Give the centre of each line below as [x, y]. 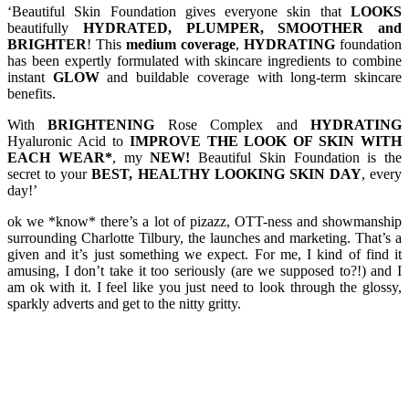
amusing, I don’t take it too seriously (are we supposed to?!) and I [204, 270]
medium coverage [181, 44]
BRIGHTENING [101, 124]
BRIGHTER [47, 44]
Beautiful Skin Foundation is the [296, 157]
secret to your [50, 173]
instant [30, 77]
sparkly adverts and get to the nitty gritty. [124, 303]
